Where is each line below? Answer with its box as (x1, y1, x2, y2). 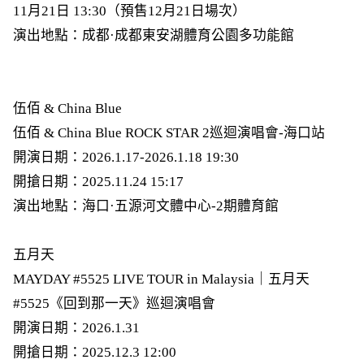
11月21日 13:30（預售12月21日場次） (12, 2, 246, 19)
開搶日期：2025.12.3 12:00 (12, 344, 176, 360)
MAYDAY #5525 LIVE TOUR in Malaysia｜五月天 (12, 271, 310, 287)
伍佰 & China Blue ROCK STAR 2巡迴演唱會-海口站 (12, 124, 325, 141)
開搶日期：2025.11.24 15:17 (12, 173, 184, 189)
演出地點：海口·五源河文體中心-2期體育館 (12, 197, 279, 214)
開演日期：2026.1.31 (12, 319, 140, 336)
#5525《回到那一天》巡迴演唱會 (12, 295, 215, 311)
